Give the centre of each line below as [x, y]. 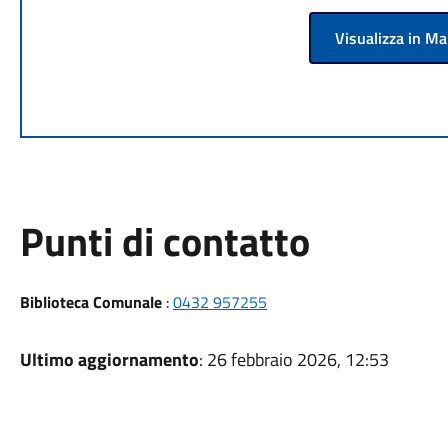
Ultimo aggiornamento [109, 359]
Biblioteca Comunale [90, 302]
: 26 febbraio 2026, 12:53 [293, 359]
